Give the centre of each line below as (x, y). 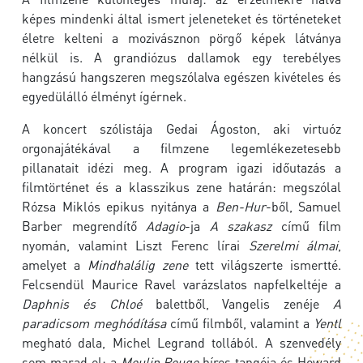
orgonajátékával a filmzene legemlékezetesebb (181, 148)
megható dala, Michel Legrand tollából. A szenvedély (181, 343)
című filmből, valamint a (240, 323)
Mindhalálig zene (138, 265)
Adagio (165, 226)
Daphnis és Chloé (82, 304)
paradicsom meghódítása (94, 323)
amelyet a (55, 265)
